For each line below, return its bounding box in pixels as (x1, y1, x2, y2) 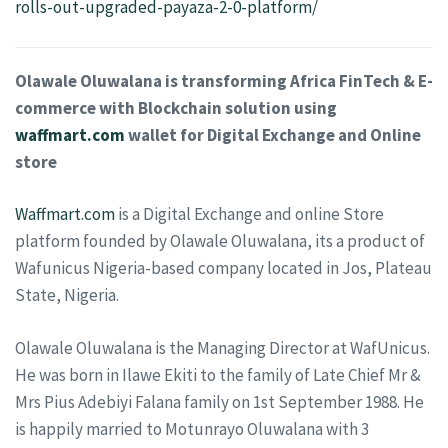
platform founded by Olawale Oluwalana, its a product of (15, 230, 425, 252)
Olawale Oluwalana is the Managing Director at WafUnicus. (15, 336, 430, 359)
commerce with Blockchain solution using (15, 96, 337, 119)
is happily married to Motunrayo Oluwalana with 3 (15, 417, 369, 440)
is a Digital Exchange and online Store (115, 203, 384, 225)
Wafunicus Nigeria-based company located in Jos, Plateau (15, 257, 432, 279)
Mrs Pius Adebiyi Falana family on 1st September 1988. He (15, 390, 424, 413)
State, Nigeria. (15, 284, 119, 306)
